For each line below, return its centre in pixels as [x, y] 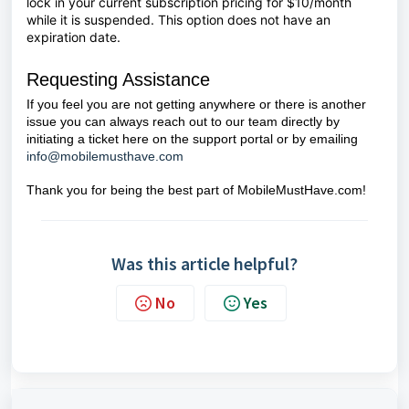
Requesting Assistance [118, 79]
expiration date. [73, 37]
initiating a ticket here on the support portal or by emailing [192, 138]
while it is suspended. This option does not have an [178, 19]
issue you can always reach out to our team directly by [183, 121]
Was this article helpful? [204, 263]
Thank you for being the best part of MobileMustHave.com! [196, 189]
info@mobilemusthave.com [105, 156]
